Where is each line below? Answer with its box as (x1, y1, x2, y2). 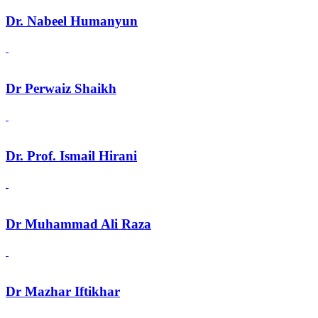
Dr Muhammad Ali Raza (6, 216, 151, 231)
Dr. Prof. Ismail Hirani (6, 148, 137, 164)
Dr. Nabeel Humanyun (6, 13, 138, 28)
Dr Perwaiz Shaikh (6, 81, 116, 97)
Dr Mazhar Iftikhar (6, 284, 120, 300)
